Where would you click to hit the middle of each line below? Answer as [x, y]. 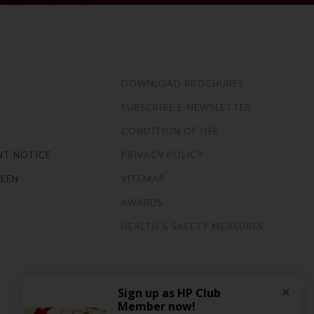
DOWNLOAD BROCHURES [183, 83]
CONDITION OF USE [170, 131]
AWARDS [142, 202]
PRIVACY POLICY [162, 155]
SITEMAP [143, 178]
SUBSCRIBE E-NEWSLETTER [186, 107]
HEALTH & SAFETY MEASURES [192, 226]
